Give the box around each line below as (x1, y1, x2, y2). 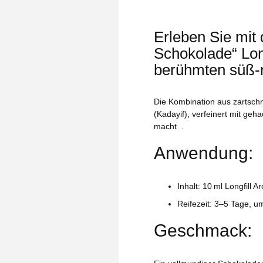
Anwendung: (154, 143, 253, 163)
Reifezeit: (177, 199, 214, 209)
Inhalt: (177, 181, 203, 191)
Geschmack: (154, 221, 252, 241)
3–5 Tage (214, 199, 249, 209)
